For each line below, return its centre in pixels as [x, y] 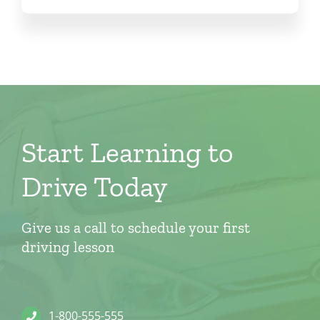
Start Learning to [127, 152]
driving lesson [67, 247]
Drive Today [94, 187]
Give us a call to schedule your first [135, 228]
